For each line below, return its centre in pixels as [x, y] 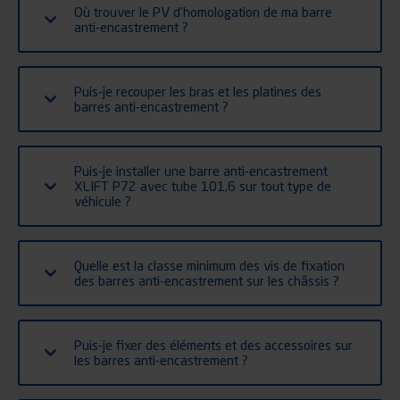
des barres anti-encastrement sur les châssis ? [207, 280]
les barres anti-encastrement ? [161, 359]
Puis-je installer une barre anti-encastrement [201, 170]
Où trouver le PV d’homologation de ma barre [203, 11]
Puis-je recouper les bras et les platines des [198, 91]
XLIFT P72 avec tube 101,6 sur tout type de [203, 185]
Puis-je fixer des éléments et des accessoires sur [213, 344]
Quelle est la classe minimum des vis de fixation [209, 265]
